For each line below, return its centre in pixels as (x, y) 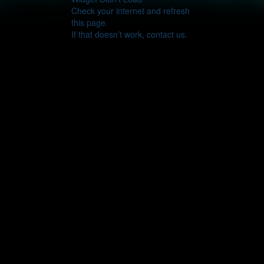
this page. (89, 22)
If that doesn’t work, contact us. (129, 34)
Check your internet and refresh (130, 11)
